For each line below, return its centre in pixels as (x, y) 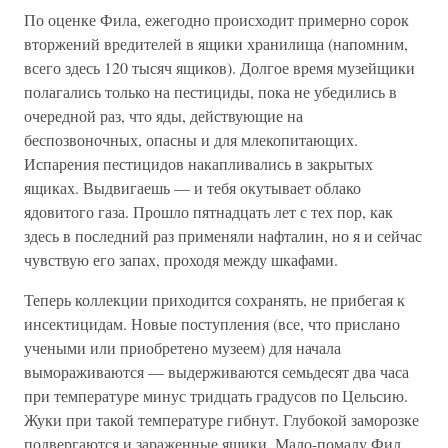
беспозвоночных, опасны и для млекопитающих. (191, 139)
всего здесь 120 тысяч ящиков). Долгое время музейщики (219, 67)
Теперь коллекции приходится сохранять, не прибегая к (214, 299)
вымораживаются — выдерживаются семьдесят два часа (216, 371)
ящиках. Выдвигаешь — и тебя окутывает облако (192, 187)
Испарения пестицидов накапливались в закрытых (198, 163)
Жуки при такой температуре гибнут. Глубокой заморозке (221, 419)
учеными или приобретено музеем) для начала (182, 347)
